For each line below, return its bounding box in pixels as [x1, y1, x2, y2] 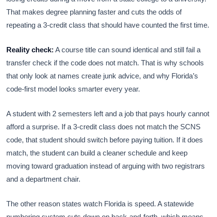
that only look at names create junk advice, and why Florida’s [6, 71, 199, 80]
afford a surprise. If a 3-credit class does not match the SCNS [6, 122, 201, 131]
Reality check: [6, 45, 54, 54]
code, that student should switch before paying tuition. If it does [6, 135, 203, 144]
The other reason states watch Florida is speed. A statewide [6, 199, 194, 208]
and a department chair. [6, 174, 81, 183]
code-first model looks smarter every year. [6, 84, 140, 93]
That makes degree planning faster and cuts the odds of [6, 7, 182, 16]
